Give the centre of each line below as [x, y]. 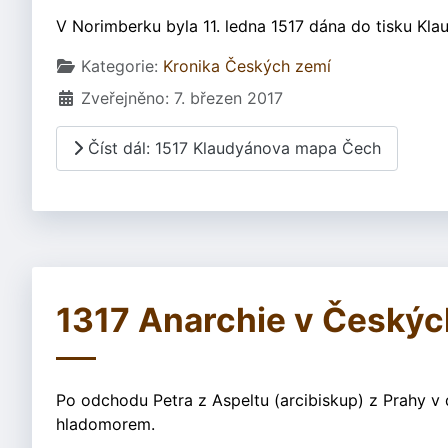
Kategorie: [119, 65]
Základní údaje [111, 64]
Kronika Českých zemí [247, 65]
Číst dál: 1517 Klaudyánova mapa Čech [232, 148]
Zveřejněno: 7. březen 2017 [182, 97]
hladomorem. [105, 423]
